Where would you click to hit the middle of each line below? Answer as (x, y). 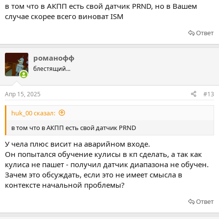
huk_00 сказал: (33, 113)
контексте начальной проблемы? (65, 185)
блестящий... (52, 69)
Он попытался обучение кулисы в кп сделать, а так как (103, 154)
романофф (54, 58)
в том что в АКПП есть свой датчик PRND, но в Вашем (101, 6)
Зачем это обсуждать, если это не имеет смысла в (94, 175)
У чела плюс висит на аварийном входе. (77, 144)
